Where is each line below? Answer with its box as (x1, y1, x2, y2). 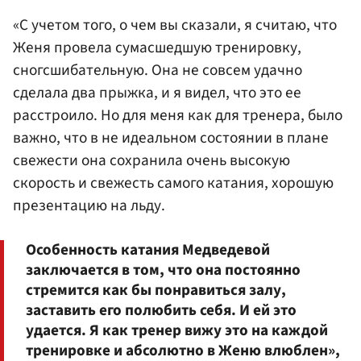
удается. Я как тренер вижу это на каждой (26, 318, 328, 342)
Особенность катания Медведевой (26, 238, 270, 261)
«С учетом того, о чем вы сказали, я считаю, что (13, 14, 337, 37)
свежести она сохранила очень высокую (13, 149, 290, 172)
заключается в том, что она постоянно (26, 258, 301, 281)
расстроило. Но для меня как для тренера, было (13, 104, 342, 127)
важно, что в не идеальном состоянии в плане (13, 127, 329, 150)
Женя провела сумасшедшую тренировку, (13, 36, 301, 60)
